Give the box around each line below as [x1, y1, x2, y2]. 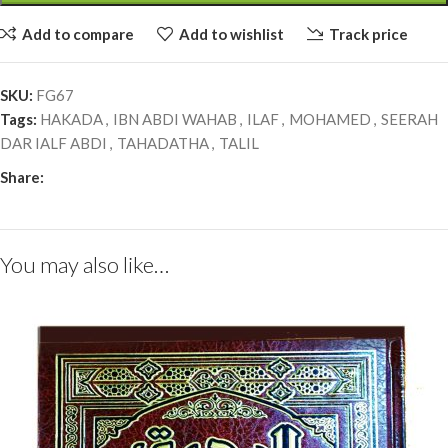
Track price [328, 24, 408, 43]
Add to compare [21, 24, 134, 43]
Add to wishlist [178, 24, 284, 43]
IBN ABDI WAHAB [113, 110, 237, 129]
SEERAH [381, 110, 438, 129]
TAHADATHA [117, 134, 209, 153]
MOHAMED [289, 110, 371, 129]
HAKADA [40, 110, 103, 129]
